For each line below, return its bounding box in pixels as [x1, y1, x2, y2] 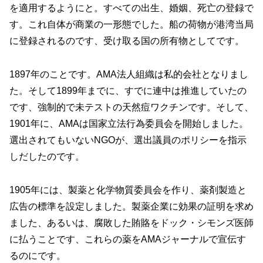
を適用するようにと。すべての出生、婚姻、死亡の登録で [9, 3, 254, 14]
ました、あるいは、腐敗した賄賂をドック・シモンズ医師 [9, 217, 254, 228]
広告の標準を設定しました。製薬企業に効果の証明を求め [9, 201, 254, 211]
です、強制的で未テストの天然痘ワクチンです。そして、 [9, 102, 254, 112]
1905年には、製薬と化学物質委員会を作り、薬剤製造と [9, 184, 247, 195]
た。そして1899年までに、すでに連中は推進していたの [9, 85, 247, 96]
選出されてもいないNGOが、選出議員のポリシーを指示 [9, 134, 247, 145]
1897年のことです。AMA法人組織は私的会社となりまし [9, 69, 248, 79]
